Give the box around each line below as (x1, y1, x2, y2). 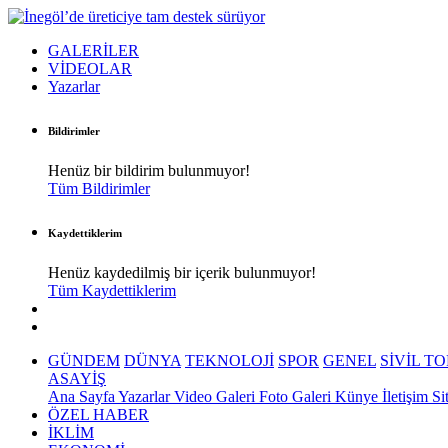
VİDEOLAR (48, 60, 132, 77)
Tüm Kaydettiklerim (48, 281, 176, 299)
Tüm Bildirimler (48, 179, 150, 197)
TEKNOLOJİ (185, 351, 274, 369)
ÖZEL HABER (48, 405, 149, 423)
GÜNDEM (48, 351, 120, 369)
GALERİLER (48, 42, 139, 59)
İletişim (382, 387, 432, 405)
